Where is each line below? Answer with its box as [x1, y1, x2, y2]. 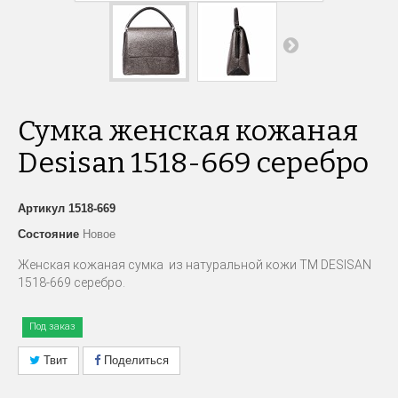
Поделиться [100, 354, 169, 368]
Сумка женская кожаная [18, 114, 358, 148]
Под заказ [29, 321, 76, 333]
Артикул [18, 202, 65, 216]
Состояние [18, 227, 79, 242]
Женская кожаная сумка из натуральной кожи [18, 258, 299, 273]
